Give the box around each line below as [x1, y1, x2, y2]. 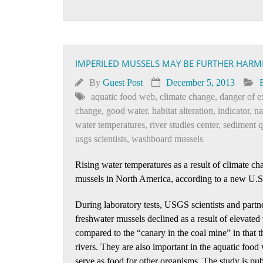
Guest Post [103, 77, 143, 87]
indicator [218, 106, 249, 116]
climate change [160, 92, 215, 102]
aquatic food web [91, 92, 155, 102]
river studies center [150, 120, 218, 130]
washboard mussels [131, 134, 203, 144]
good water [106, 106, 147, 116]
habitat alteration [152, 106, 213, 116]
